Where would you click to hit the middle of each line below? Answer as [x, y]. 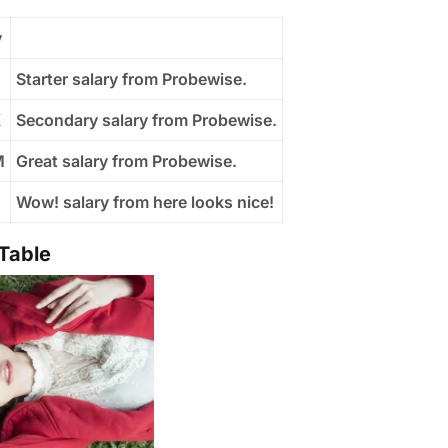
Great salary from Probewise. [126, 161]
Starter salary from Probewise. [131, 79]
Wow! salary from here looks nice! [145, 202]
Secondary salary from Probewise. [146, 120]
